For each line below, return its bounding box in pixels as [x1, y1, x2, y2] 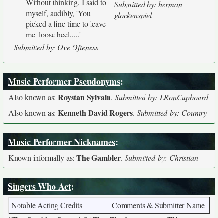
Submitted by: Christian [125, 152, 198, 163]
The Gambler [76, 152, 121, 163]
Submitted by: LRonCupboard [115, 92, 208, 102]
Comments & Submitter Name [112, 200, 205, 210]
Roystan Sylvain [58, 91, 111, 103]
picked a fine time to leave [26, 18, 106, 29]
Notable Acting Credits [11, 200, 82, 210]
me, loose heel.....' [26, 29, 81, 39]
